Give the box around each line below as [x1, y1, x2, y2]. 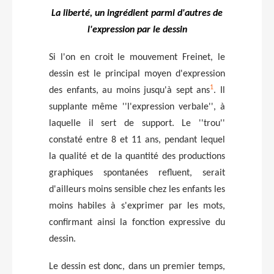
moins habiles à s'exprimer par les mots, [49, 201, 225, 211]
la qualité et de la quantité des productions [49, 151, 225, 161]
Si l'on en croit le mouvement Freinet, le [49, 52, 225, 62]
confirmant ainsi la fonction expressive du [49, 217, 225, 228]
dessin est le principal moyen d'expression [49, 68, 225, 79]
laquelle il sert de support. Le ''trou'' [49, 118, 225, 128]
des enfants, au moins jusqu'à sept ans [49, 85, 210, 95]
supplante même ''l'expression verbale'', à [49, 102, 225, 112]
